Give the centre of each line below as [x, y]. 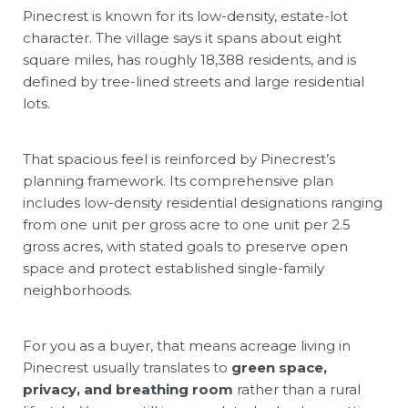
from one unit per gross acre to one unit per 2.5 [187, 224]
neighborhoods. [77, 290]
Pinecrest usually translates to [127, 367]
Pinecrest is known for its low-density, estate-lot [185, 15]
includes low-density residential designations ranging [203, 202]
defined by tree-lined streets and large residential [194, 81]
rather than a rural [297, 389]
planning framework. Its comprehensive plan [178, 180]
